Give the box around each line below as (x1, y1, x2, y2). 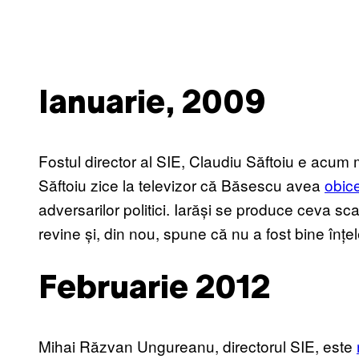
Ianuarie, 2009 (38, 89, 266, 119)
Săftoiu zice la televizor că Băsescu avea (38, 173, 325, 196)
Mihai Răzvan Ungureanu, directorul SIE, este (38, 335, 357, 357)
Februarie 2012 (38, 275, 270, 305)
